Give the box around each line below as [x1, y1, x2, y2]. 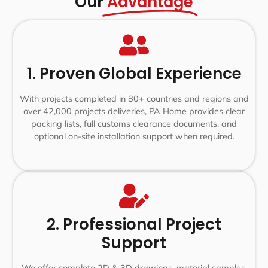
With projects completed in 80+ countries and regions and [19, 93, 249, 105]
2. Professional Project [47, 214, 221, 236]
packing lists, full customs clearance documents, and [31, 118, 237, 130]
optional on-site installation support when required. [33, 131, 234, 142]
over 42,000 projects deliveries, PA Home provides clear [23, 106, 245, 117]
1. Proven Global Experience [26, 63, 242, 85]
